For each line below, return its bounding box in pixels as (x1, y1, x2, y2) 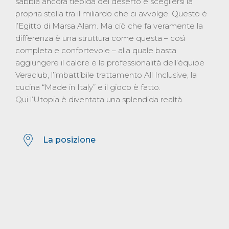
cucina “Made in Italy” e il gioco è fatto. (15, 82, 161, 92)
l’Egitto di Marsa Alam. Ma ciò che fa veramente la (15, 20, 203, 31)
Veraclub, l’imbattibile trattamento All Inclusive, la (15, 70, 197, 80)
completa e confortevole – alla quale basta (15, 45, 176, 55)
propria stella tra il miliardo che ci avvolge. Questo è (15, 8, 207, 18)
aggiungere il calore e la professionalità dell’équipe (15, 57, 204, 67)
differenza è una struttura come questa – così (15, 33, 185, 43)
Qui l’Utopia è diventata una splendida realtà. (15, 94, 184, 104)
